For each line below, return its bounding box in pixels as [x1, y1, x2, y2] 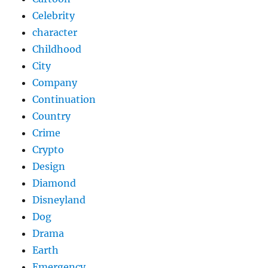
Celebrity [32, 9, 75, 22]
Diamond [32, 176, 77, 189]
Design [32, 160, 66, 172]
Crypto [32, 143, 65, 156]
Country [32, 109, 71, 122]
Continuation [32, 93, 96, 105]
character [32, 26, 78, 38]
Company [32, 76, 78, 89]
